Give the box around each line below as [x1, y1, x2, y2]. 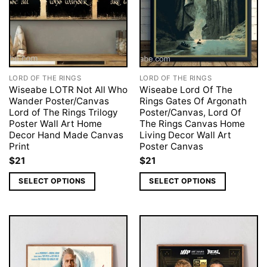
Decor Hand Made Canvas [8, 129, 123, 141]
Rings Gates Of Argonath [139, 95, 247, 107]
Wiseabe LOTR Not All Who [8, 84, 128, 96]
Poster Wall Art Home [8, 118, 102, 130]
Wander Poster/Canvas [8, 95, 109, 107]
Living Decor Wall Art [139, 129, 231, 141]
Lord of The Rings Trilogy [8, 107, 118, 119]
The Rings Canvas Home [139, 118, 245, 130]
